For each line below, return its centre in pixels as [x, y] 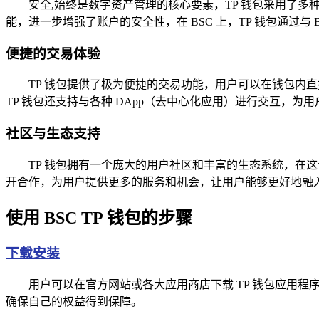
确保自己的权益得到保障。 [74, 302]
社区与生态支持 [53, 133]
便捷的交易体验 [53, 53]
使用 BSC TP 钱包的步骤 [99, 218]
